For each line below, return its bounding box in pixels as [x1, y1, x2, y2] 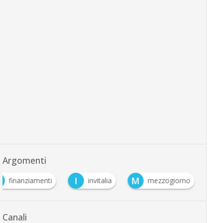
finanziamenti [8, 176, 52, 186]
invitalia [88, 176, 112, 186]
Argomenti [2, 154, 46, 167]
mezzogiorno [147, 176, 191, 186]
